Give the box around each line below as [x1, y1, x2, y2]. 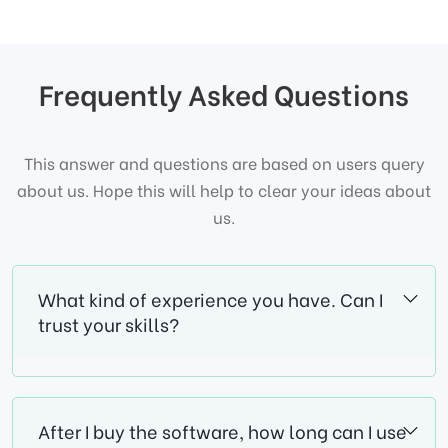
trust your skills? [38, 310, 179, 338]
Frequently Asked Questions [39, 73, 409, 114]
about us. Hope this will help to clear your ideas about [17, 178, 431, 202]
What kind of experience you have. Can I [38, 285, 383, 313]
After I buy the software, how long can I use [38, 417, 407, 445]
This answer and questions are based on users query [23, 151, 425, 175]
